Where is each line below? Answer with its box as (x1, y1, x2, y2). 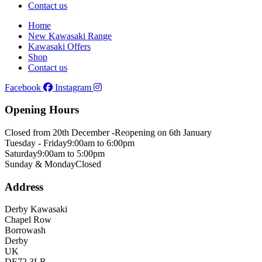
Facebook (5, 82, 41, 92)
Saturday (5, 149, 37, 158)
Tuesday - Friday (5, 138, 67, 148)
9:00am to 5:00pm (37, 149, 105, 158)
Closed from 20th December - (5, 127, 115, 137)
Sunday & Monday (5, 159, 75, 169)
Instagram (55, 82, 91, 92)
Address (5, 180, 43, 193)
